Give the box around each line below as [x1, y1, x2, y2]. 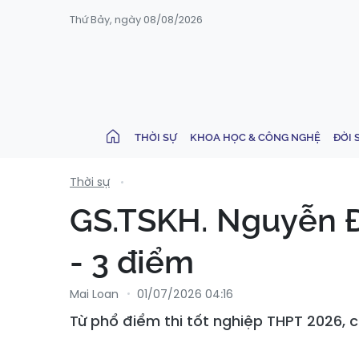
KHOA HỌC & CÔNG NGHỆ [190, 131, 321, 143]
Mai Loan [70, 286, 119, 302]
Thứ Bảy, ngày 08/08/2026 [70, 12, 203, 27]
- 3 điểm [70, 243, 194, 280]
